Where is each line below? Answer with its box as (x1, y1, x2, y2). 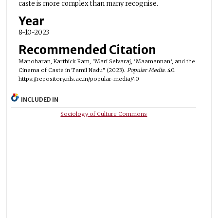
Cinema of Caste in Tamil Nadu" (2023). (18, 66, 127, 73)
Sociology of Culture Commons (60, 110, 147, 117)
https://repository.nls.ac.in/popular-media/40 (18, 75, 139, 82)
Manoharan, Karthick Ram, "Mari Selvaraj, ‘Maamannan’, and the (18, 57, 195, 65)
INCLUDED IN (21, 95, 59, 103)
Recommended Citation (18, 42, 156, 57)
